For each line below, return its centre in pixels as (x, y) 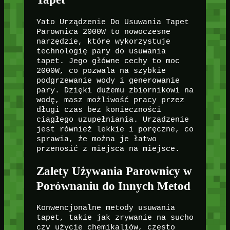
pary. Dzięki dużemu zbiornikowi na (115, 90)
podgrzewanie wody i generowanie (108, 80)
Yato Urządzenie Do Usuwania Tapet (112, 22)
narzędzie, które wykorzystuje (103, 41)
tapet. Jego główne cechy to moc (108, 61)
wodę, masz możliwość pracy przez (110, 100)
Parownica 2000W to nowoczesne (103, 32)
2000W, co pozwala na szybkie (101, 71)
